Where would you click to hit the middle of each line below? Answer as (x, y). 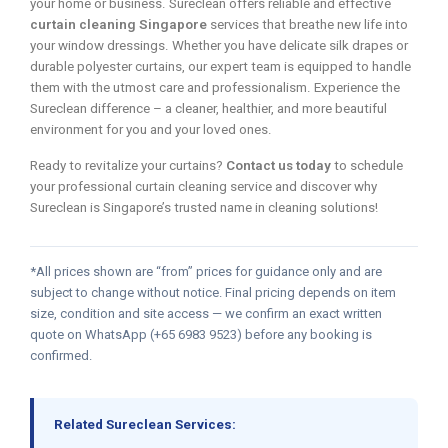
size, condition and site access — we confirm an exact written (206, 314)
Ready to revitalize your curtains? (128, 166)
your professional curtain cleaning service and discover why (203, 187)
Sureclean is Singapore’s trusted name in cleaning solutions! (204, 208)
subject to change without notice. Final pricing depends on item (213, 293)
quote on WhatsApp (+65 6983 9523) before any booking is (201, 335)
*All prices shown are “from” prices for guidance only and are (206, 272)
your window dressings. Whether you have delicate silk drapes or (219, 46)
